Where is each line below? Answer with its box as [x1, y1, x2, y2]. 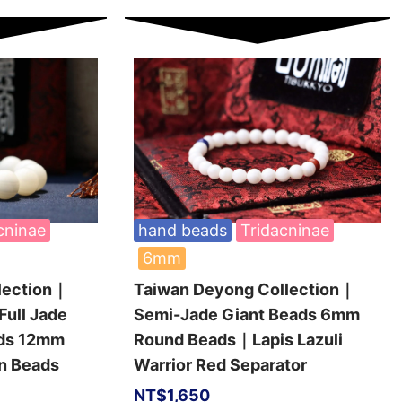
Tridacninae [240, 220, 329, 240]
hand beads [137, 220, 227, 240]
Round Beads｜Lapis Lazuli [133, 329, 343, 349]
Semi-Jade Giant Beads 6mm [133, 304, 360, 324]
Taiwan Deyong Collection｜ [133, 279, 355, 299]
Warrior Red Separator [133, 354, 307, 374]
